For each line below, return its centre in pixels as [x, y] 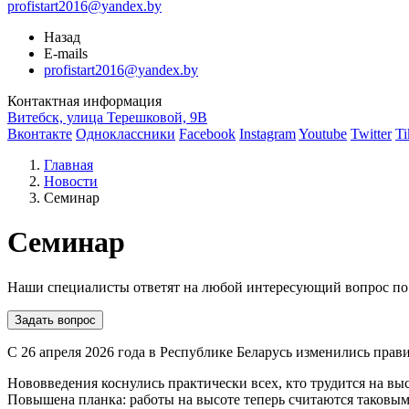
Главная [68, 165]
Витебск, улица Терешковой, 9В [107, 117]
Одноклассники [126, 134]
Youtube [323, 134]
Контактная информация [84, 101]
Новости [71, 181]
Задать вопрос [55, 320]
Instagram [267, 134]
